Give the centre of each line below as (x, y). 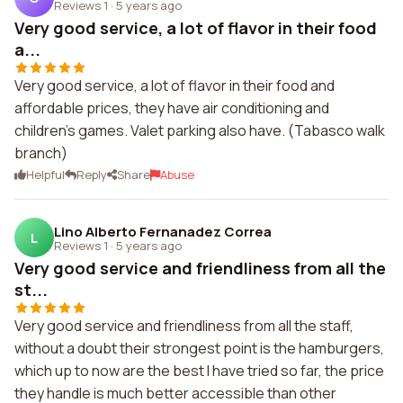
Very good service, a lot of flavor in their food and (175, 85)
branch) (41, 153)
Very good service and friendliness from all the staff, (184, 326)
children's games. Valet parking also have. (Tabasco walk (200, 130)
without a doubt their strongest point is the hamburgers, (199, 348)
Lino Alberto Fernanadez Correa (163, 231)
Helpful (45, 175)
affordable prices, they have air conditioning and (172, 108)
